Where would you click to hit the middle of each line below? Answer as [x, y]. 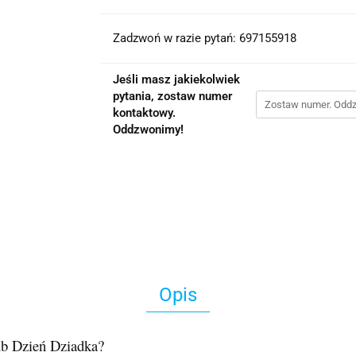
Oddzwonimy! [148, 130]
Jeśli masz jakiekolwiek [176, 79]
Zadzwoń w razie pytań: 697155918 [204, 38]
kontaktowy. [144, 113]
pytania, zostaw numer [172, 96]
